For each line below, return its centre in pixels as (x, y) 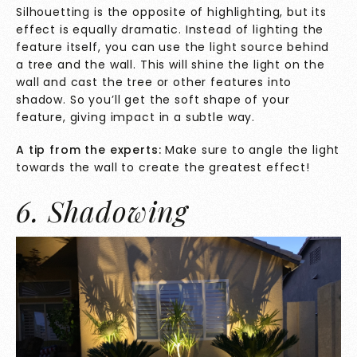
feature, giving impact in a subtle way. (136, 118)
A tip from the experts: (89, 149)
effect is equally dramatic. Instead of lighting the (170, 30)
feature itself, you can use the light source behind (173, 47)
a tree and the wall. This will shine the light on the (171, 65)
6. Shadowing (102, 210)
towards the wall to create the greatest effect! (163, 167)
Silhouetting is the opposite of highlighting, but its (172, 12)
